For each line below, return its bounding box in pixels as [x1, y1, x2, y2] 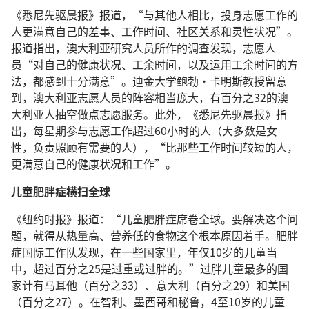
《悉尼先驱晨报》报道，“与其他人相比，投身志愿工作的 [11, 6, 298, 23]
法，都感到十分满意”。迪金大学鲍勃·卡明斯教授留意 [11, 72, 287, 89]
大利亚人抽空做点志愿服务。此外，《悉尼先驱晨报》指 [11, 106, 287, 122]
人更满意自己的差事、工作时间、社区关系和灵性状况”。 [11, 23, 298, 39]
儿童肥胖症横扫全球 [11, 183, 110, 199]
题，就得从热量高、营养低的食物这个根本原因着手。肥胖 [11, 227, 298, 243]
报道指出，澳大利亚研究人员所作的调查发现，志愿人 [11, 39, 276, 56]
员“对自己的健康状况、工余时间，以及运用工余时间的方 [11, 56, 298, 72]
